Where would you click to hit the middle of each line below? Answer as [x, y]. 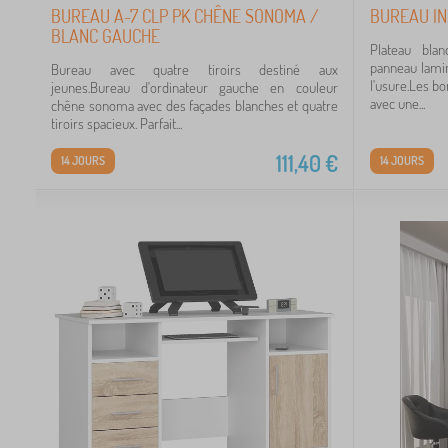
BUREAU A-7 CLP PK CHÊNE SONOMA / [185, 15]
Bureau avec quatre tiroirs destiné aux [194, 69]
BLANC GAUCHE [105, 35]
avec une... [397, 103]
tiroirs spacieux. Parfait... [116, 123]
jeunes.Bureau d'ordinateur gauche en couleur [194, 87]
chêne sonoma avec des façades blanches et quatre [194, 105]
